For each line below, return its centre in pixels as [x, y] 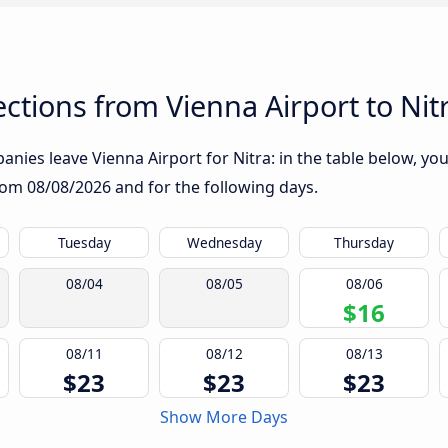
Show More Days [224, 417]
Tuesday [84, 243]
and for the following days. [214, 187]
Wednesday [224, 243]
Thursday [364, 243]
